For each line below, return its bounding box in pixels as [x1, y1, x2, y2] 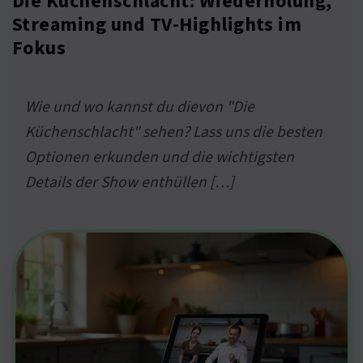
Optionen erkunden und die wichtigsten [25, 146, 294, 169]
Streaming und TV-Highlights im [12, 11, 302, 40]
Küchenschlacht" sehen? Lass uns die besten [25, 121, 322, 144]
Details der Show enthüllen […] [25, 171, 234, 194]
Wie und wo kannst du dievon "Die [25, 96, 254, 119]
